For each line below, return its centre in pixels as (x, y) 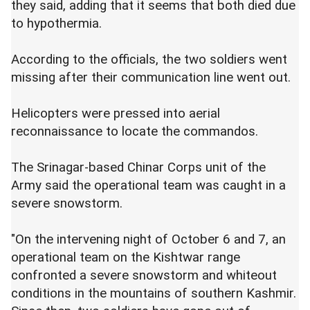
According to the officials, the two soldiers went (149, 60)
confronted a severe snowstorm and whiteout (144, 276)
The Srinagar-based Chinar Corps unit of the (138, 168)
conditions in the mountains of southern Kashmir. (154, 294)
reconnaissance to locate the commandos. (136, 132)
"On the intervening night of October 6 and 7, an (148, 240)
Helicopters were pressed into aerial (116, 114)
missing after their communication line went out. (153, 78)
